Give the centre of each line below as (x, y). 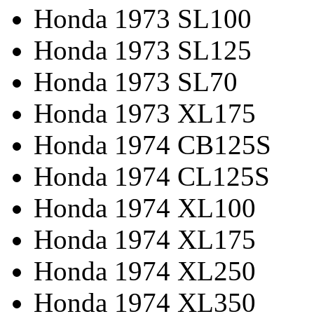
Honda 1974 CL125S (152, 176)
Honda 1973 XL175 (145, 113)
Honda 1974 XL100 (145, 207)
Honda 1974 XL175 (145, 239)
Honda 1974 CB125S (152, 144)
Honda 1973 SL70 (136, 81)
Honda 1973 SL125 (143, 50)
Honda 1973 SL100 (143, 18)
